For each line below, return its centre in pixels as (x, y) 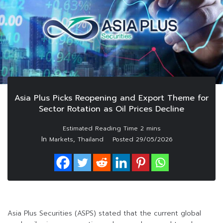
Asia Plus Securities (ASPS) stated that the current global (104, 214)
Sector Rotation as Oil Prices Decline (111, 109)
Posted (124, 140)
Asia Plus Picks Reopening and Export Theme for (111, 98)
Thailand (91, 140)
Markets (61, 140)
